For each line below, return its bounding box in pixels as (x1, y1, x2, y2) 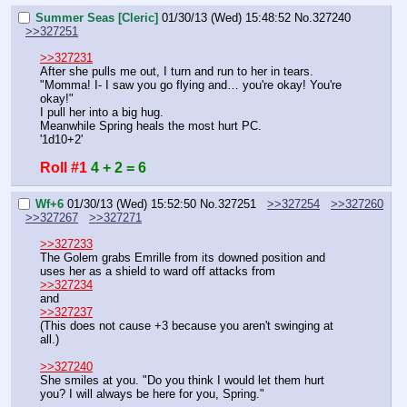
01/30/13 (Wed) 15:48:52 (162, 11, 291, 25)
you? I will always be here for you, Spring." (40, 386, 264, 401)
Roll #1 (40, 159, 87, 175)
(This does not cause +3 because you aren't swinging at (40, 318, 333, 333)
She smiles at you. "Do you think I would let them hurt (40, 372, 324, 387)
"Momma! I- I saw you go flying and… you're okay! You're (40, 77, 342, 92)
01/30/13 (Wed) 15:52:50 (67, 197, 196, 212)
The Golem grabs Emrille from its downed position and (40, 250, 325, 264)
